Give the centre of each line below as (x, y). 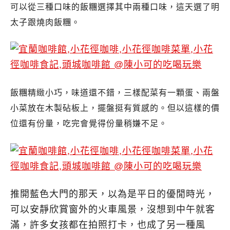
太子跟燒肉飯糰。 (45, 22)
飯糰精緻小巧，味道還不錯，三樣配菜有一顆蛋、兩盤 (115, 93)
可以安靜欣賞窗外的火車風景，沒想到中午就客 (113, 209)
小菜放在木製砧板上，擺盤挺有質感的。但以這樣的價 (115, 108)
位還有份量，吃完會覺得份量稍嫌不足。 (89, 124)
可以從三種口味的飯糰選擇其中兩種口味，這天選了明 (115, 7)
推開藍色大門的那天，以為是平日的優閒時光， (113, 194)
